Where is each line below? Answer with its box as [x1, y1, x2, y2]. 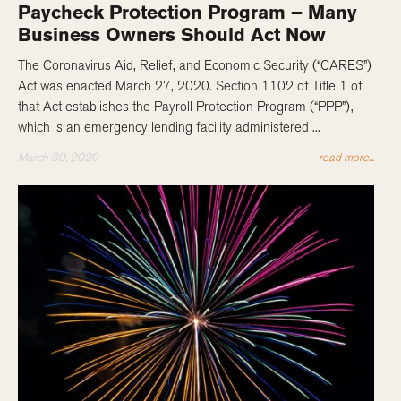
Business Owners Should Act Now [17, 24, 326, 47]
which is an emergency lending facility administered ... [17, 119, 320, 136]
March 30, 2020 [17, 150, 98, 165]
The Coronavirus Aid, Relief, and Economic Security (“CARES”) [17, 57, 371, 74]
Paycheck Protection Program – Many [17, 2, 357, 24]
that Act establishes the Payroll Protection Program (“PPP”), [17, 98, 354, 115]
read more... [319, 150, 375, 165]
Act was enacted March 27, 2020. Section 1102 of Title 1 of [17, 78, 363, 95]
